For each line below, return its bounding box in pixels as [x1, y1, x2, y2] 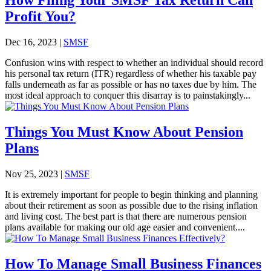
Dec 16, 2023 [5, 36, 57, 47]
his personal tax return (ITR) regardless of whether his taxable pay [5, 68, 256, 79]
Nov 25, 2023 [5, 168, 58, 179]
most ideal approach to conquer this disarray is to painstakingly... [5, 90, 250, 100]
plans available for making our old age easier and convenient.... [5, 221, 245, 232]
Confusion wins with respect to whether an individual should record [5, 57, 263, 68]
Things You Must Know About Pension [5, 123, 243, 140]
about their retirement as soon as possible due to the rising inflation [5, 200, 258, 211]
